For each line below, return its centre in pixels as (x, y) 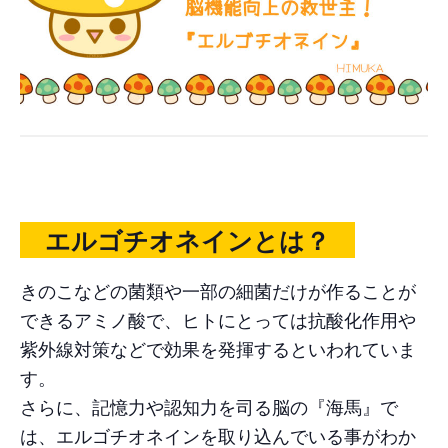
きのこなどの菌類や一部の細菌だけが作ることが (218, 289)
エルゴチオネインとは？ (187, 240)
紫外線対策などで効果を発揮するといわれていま (218, 347)
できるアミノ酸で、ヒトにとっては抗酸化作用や (218, 318)
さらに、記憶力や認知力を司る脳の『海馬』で (209, 405)
